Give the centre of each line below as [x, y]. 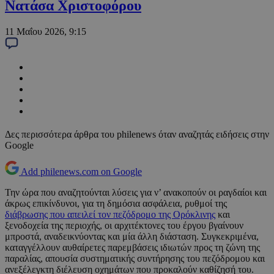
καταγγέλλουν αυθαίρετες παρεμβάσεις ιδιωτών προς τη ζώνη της [132, 248]
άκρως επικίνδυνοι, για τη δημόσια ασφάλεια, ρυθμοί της [116, 204]
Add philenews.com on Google [81, 172]
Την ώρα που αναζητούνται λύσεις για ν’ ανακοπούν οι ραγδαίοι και [136, 193]
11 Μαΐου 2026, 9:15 [46, 32]
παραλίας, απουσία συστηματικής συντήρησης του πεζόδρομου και [135, 259]
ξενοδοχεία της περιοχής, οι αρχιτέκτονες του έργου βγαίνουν [124, 226]
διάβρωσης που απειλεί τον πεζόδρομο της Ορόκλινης [110, 215]
